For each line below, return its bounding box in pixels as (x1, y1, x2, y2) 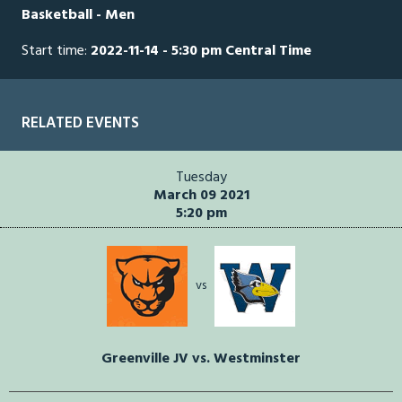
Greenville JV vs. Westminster (101, 347, 301, 371)
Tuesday (175, 166, 227, 190)
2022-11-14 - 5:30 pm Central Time (91, 39, 311, 64)
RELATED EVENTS (22, 111, 139, 136)
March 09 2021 (153, 184, 249, 208)
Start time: (22, 39, 91, 64)
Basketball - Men (22, 4, 135, 28)
